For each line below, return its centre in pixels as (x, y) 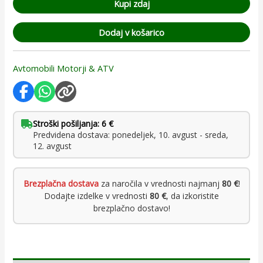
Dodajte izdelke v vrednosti (97, 195)
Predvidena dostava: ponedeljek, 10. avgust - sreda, (131, 134)
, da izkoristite (193, 195)
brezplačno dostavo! (131, 208)
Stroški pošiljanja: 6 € (73, 123)
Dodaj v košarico (131, 32)
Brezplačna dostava (61, 183)
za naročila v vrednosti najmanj (160, 183)
